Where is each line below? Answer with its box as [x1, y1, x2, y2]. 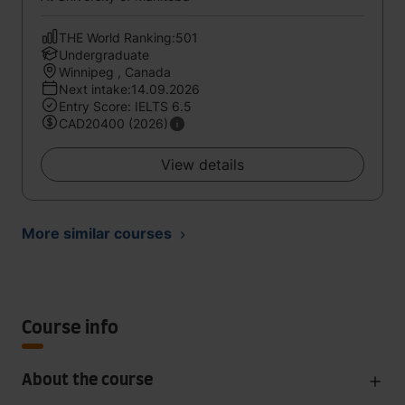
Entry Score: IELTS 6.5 [59, 99, 192, 114]
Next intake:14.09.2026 [59, 81, 200, 97]
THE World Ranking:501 [59, 30, 198, 45]
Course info [22, 319, 118, 337]
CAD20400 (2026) [59, 116, 168, 131]
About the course [22, 372, 153, 389]
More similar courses [22, 224, 172, 242]
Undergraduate [59, 47, 149, 62]
